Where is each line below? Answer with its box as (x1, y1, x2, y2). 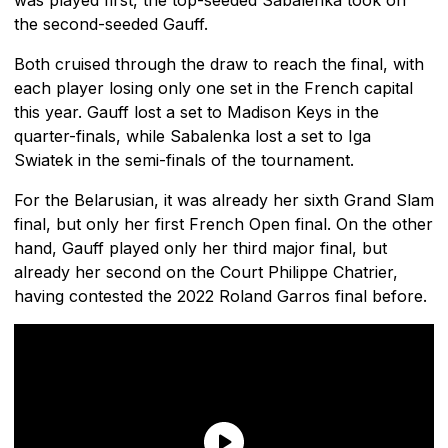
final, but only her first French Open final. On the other (14, 213, 433, 234)
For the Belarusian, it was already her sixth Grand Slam (14, 189, 434, 210)
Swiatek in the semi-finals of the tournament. (14, 149, 354, 170)
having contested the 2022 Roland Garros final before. (14, 285, 427, 306)
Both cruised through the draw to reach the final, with (14, 53, 424, 74)
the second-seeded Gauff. (14, 13, 208, 34)
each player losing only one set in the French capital (14, 77, 413, 98)
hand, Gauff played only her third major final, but (14, 237, 387, 258)
